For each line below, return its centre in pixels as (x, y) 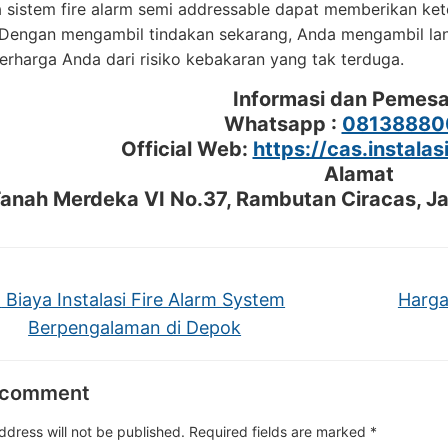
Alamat (359, 174)
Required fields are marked (279, 431)
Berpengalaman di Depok (135, 327)
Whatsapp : (282, 124)
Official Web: (186, 149)
